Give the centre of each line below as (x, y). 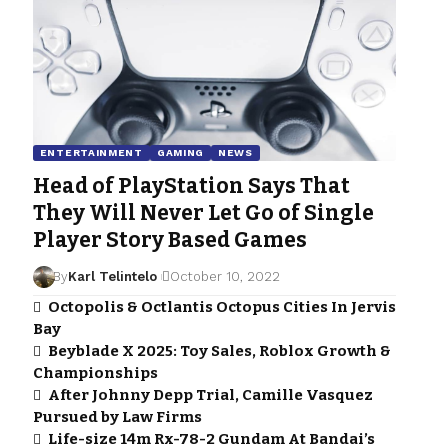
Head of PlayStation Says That (191, 185)
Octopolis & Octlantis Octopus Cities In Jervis (221, 306)
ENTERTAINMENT (91, 152)
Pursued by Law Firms (117, 416)
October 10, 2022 (224, 276)
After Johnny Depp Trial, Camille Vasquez (210, 394)
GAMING (180, 152)
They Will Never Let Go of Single (203, 212)
